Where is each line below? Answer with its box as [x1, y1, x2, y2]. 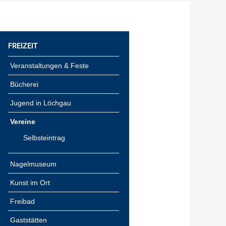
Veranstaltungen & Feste [10, 62, 89, 70]
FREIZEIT [8, 42, 38, 50]
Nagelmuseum [10, 160, 56, 168]
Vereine [10, 118, 35, 126]
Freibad [10, 197, 35, 205]
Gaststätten [10, 216, 47, 224]
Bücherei [10, 80, 38, 88]
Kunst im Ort [10, 179, 50, 187]
